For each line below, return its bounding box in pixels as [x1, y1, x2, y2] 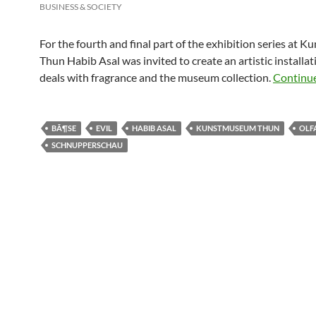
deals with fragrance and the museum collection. [39, 70, 273, 84]
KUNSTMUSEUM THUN [196, 123, 279, 133]
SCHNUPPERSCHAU [51, 140, 123, 150]
